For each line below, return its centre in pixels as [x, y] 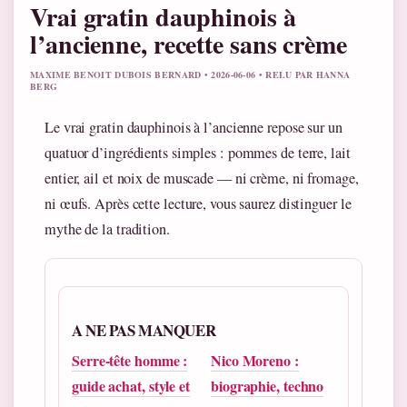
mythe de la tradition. [107, 228]
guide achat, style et [131, 385]
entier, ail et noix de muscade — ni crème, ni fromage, [202, 178]
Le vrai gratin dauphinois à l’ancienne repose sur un [194, 127]
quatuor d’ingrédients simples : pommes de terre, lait [198, 152]
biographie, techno [268, 385]
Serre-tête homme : [130, 360]
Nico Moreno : [255, 360]
